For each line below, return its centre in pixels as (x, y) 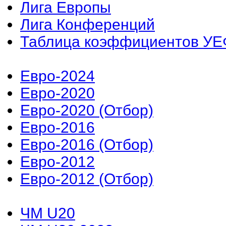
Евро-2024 (58, 76)
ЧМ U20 (48, 213)
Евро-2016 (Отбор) (87, 144)
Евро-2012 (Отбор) (87, 179)
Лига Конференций (88, 24)
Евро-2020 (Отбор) (87, 110)
